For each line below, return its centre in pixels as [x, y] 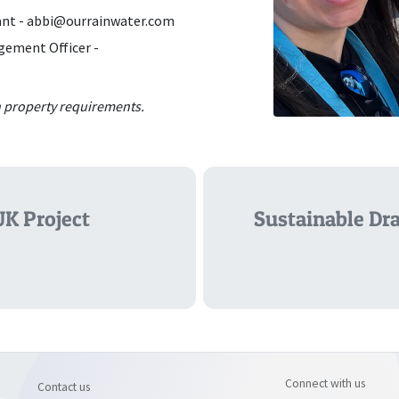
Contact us [64, 387]
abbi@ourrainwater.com [101, 20]
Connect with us [325, 383]
